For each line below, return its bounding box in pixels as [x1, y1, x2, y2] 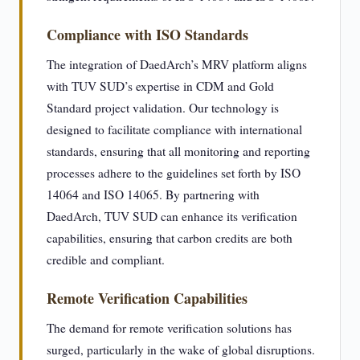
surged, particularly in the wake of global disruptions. [47, 342, 315, 358]
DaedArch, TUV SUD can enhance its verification [47, 208, 297, 224]
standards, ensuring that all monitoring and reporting [47, 143, 310, 159]
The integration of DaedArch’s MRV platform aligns [47, 56, 307, 72]
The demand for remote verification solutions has [47, 320, 292, 336]
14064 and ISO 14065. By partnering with [47, 186, 260, 202]
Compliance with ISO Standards [47, 24, 248, 45]
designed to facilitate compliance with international [47, 121, 302, 137]
